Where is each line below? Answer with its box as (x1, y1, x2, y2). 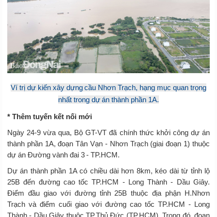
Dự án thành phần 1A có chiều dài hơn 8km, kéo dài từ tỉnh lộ (7, 166, 210, 175)
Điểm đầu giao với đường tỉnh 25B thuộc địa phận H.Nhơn (7, 188, 210, 197)
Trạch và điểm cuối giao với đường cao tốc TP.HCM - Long (7, 200, 210, 208)
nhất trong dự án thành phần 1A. (58, 95, 159, 104)
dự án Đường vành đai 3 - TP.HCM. (7, 150, 120, 159)
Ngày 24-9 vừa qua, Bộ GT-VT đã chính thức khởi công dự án (7, 128, 210, 137)
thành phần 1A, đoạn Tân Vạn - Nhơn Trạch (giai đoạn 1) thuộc (7, 139, 210, 148)
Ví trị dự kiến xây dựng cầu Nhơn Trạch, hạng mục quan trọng (11, 83, 206, 92)
